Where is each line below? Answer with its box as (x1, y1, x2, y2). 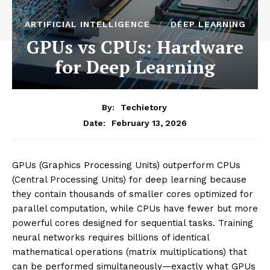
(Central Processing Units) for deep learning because (12, 174, 246, 185)
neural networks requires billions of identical (12, 231, 209, 243)
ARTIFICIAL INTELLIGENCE (24, 19, 150, 29)
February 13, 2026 (111, 118, 187, 128)
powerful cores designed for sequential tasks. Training (12, 217, 253, 228)
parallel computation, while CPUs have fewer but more (12, 202, 258, 214)
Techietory (120, 102, 167, 112)
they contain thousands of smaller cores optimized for (12, 188, 253, 199)
